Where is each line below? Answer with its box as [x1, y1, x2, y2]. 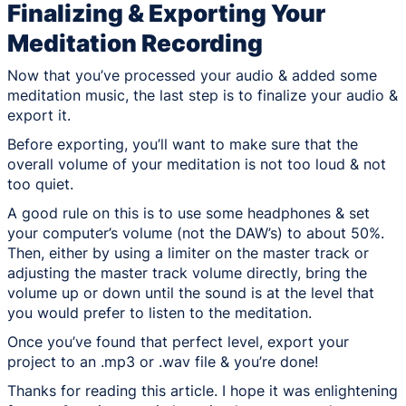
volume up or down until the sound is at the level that [7, 283, 374, 302]
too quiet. [7, 174, 73, 193]
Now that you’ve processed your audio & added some [7, 65, 377, 84]
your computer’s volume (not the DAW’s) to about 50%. [7, 223, 384, 242]
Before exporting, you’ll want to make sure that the [7, 134, 358, 153]
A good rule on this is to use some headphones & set [7, 203, 370, 222]
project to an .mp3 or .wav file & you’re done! [7, 352, 318, 371]
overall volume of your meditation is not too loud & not [7, 154, 386, 173]
